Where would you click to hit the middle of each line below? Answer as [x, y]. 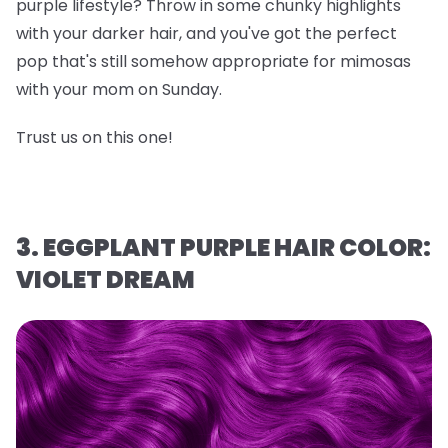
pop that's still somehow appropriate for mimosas [213, 61]
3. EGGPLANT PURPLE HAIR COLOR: [223, 247]
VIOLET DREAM [105, 279]
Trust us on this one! [94, 137]
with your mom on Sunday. [121, 89]
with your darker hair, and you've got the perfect [206, 33]
